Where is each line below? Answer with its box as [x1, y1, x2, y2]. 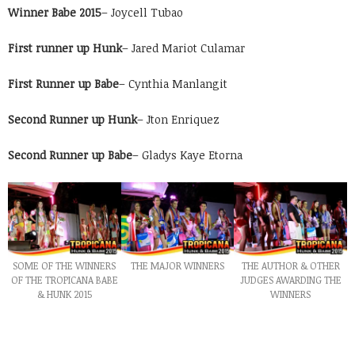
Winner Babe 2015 [8, 5, 101, 21]
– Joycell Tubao [101, 5, 183, 21]
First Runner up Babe [8, 76, 119, 92]
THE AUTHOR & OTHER [241, 258, 340, 272]
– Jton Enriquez [137, 112, 219, 128]
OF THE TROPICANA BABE [10, 273, 118, 286]
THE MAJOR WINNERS [130, 258, 224, 272]
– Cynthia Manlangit [119, 76, 227, 92]
